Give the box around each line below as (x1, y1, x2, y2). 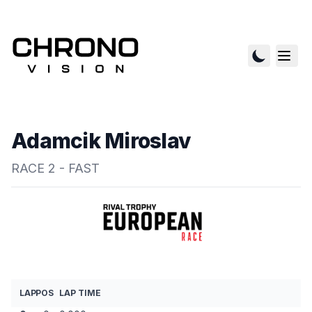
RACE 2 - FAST (11, 161, 100, 175)
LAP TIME (59, 287, 101, 298)
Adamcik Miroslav (11, 128, 190, 153)
